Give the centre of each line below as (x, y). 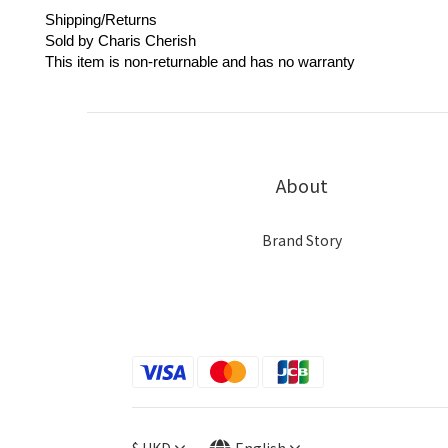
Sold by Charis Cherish (120, 41)
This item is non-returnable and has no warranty (200, 62)
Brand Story (302, 240)
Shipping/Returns (101, 20)
